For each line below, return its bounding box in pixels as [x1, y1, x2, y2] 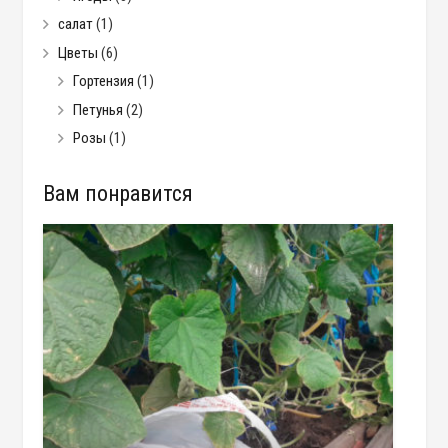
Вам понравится [42, 181, 193, 207]
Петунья [72, 100, 123, 119]
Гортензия [72, 72, 134, 91]
